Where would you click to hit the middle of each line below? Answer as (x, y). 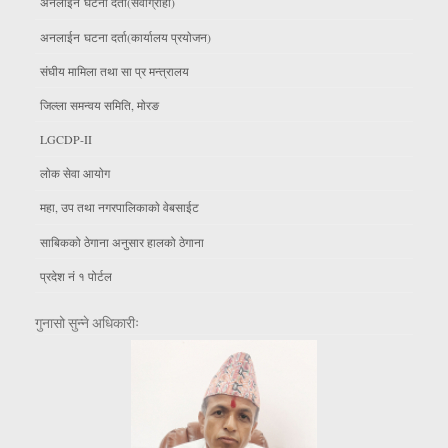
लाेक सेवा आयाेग (75, 173)
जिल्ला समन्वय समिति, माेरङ (99, 104)
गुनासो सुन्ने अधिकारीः (87, 323)
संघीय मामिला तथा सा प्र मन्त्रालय (114, 70)
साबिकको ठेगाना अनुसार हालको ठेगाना (122, 241)
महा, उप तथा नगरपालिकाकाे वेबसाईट (119, 207)
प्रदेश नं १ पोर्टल (76, 275)
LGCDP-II (66, 139)
